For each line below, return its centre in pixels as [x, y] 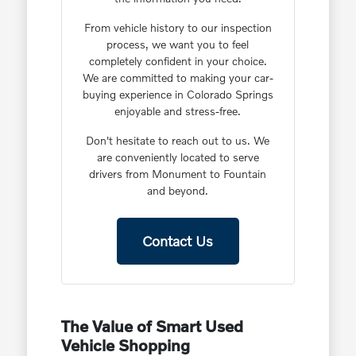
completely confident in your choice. [178, 61]
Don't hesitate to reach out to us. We [178, 141]
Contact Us [178, 241]
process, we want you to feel [178, 44]
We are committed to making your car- [178, 78]
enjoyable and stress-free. [178, 111]
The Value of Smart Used [152, 326]
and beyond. [178, 191]
